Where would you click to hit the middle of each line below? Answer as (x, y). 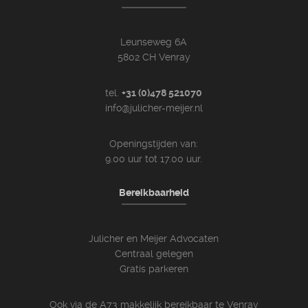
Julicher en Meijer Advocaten (154, 239)
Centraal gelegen (154, 254)
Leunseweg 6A (154, 42)
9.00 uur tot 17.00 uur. (154, 159)
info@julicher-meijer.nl (154, 108)
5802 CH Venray (154, 57)
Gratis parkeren (154, 269)
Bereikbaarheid (154, 192)
